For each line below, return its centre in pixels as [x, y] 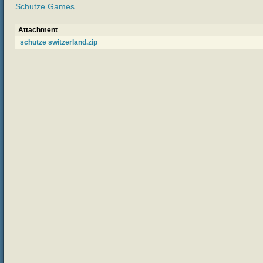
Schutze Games [45, 7]
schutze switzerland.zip [59, 42]
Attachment [38, 30]
